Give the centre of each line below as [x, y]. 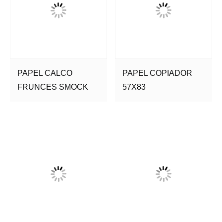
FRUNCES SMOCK [53, 87]
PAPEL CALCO [45, 73]
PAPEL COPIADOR [158, 73]
